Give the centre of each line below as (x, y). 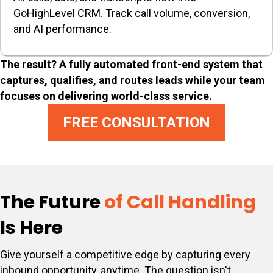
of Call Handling (178, 202)
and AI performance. (62, 29)
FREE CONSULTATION (136, 122)
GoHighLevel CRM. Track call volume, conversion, (132, 13)
